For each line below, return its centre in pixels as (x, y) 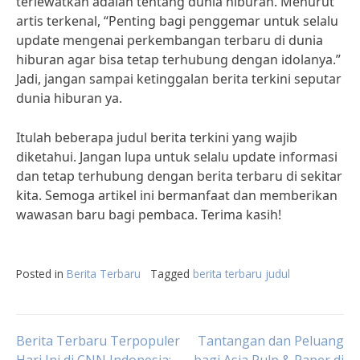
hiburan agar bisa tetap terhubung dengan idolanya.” (178, 59)
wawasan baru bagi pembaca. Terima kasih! (149, 215)
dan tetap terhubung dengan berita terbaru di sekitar (179, 176)
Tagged (172, 274)
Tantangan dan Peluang (271, 341)
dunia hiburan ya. (69, 98)
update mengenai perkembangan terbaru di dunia (170, 40)
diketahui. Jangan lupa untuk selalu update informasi (177, 157)
